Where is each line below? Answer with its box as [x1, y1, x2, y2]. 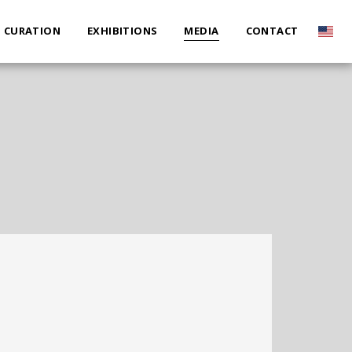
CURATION [3, 24, 60, 38]
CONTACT [245, 24, 299, 38]
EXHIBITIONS [87, 24, 158, 38]
